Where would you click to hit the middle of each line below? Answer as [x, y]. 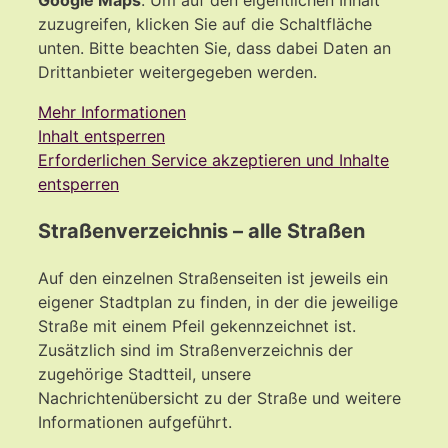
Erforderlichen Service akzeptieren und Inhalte [213, 159]
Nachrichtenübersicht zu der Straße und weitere [219, 397]
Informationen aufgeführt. [135, 421]
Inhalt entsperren [101, 135]
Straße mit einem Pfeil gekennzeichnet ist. [197, 325]
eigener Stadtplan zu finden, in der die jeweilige [218, 301]
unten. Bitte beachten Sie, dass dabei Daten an [214, 47]
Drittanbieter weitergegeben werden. [177, 71]
